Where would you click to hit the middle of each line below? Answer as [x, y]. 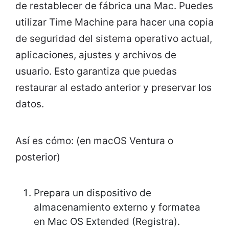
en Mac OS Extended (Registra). [107, 222]
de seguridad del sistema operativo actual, [114, 39]
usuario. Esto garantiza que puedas [96, 72]
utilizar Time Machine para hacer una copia [114, 22]
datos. [30, 104]
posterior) [38, 157]
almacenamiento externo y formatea [117, 208]
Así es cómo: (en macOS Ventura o [94, 141]
